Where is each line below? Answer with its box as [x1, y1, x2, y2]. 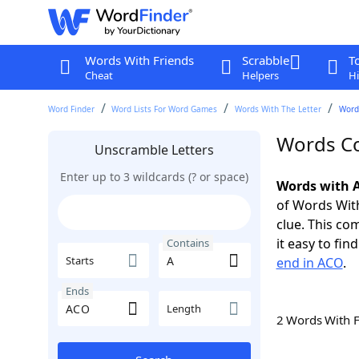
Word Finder [47, 103, 95, 115]
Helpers [241, 68, 279, 83]
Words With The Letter [235, 103, 322, 115]
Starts [65, 253, 94, 268]
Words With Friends [84, 52, 194, 68]
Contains [167, 236, 209, 250]
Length [167, 301, 201, 316]
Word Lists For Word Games [111, 103, 218, 115]
